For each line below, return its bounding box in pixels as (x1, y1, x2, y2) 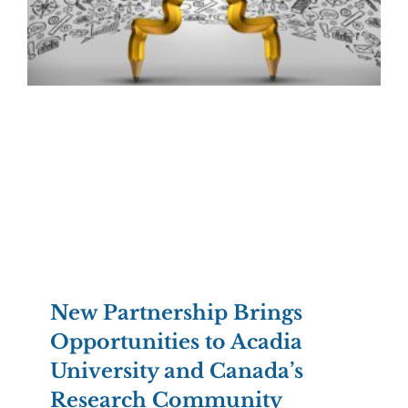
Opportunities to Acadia (50, 330, 302, 355)
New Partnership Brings (50, 301, 302, 326)
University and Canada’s (50, 359, 303, 384)
